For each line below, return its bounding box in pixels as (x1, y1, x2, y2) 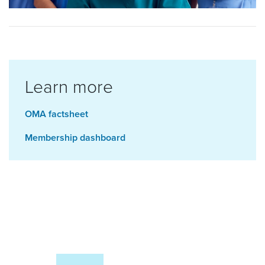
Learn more (25, 73, 113, 98)
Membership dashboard (25, 130, 125, 144)
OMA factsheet (25, 106, 88, 121)
